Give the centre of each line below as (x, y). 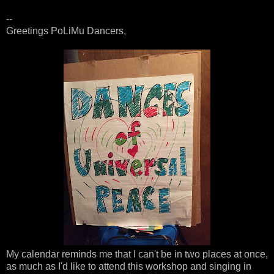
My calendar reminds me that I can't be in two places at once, (137, 254)
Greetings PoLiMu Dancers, (66, 31)
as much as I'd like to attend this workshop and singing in (129, 266)
